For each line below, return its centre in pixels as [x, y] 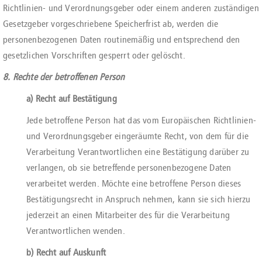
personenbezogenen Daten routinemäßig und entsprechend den [122, 39]
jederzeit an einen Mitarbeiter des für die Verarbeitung [128, 215]
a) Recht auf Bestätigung [72, 99]
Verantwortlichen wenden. [76, 231]
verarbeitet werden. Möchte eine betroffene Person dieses [134, 183]
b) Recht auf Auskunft [66, 252]
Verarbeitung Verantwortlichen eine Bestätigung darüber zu [138, 152]
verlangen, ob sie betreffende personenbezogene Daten [129, 168]
